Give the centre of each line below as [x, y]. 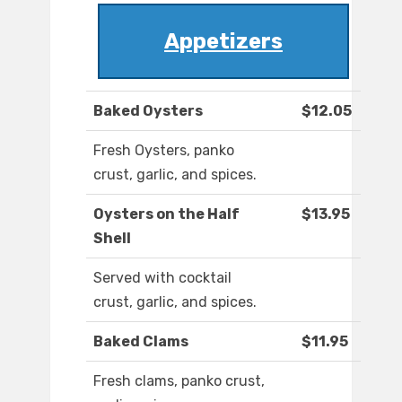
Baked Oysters [148, 111]
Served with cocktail [162, 278]
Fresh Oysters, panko [164, 151]
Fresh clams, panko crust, [179, 381]
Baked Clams [141, 342]
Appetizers [223, 42]
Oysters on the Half [166, 214]
